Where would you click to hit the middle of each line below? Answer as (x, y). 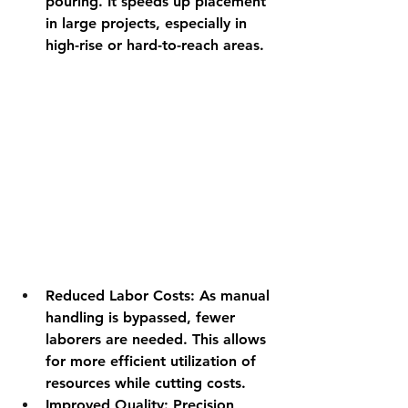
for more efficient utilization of (153, 361)
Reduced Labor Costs (118, 295)
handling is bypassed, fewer (143, 317)
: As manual (232, 295)
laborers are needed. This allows (158, 339)
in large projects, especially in (148, 24)
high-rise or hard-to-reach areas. (155, 46)
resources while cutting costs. (146, 382)
